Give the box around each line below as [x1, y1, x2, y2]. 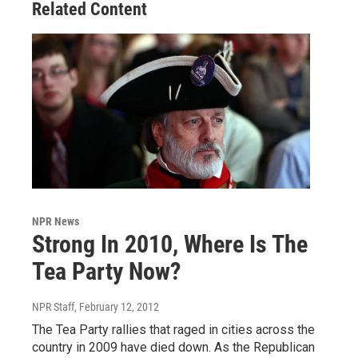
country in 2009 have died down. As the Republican [32, 340, 315, 356]
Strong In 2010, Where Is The [32, 230, 308, 259]
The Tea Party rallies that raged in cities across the [32, 322, 315, 338]
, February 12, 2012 [74, 300, 159, 314]
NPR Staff [32, 300, 74, 314]
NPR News [32, 215, 79, 229]
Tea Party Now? [32, 257, 181, 286]
